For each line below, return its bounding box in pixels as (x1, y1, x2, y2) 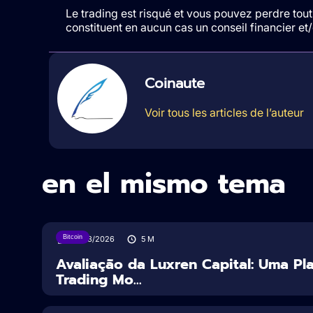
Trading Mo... (55, 268, 142, 290)
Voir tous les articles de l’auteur (144, 105, 304, 120)
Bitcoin (62, 233, 82, 240)
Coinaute (144, 73, 205, 94)
